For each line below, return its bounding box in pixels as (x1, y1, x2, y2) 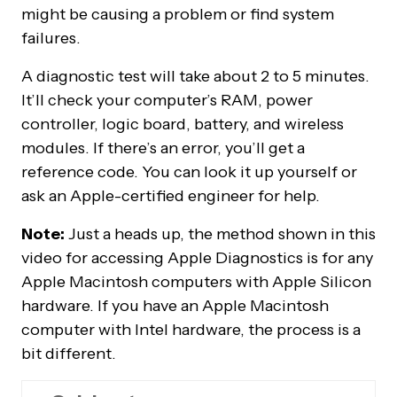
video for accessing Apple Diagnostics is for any (21, 248, 373, 268)
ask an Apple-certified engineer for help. (21, 186, 320, 206)
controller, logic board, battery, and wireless (21, 114, 344, 134)
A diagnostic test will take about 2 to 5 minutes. (21, 66, 370, 86)
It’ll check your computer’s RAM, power (21, 90, 313, 110)
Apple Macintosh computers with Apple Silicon (21, 272, 371, 292)
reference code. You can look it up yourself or (21, 162, 357, 182)
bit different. (21, 344, 116, 363)
